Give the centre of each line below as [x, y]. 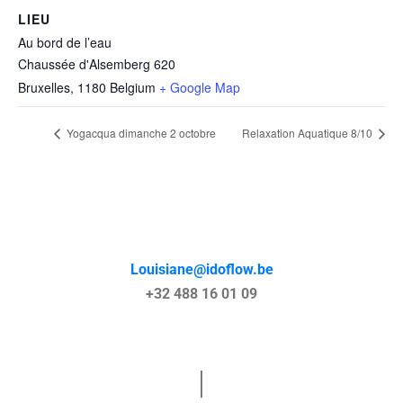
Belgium [133, 87]
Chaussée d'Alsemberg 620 [97, 64]
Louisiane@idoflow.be [201, 270]
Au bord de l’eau [65, 42]
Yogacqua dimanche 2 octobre [140, 133]
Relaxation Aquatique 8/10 [309, 133]
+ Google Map [200, 87]
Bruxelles [44, 87]
